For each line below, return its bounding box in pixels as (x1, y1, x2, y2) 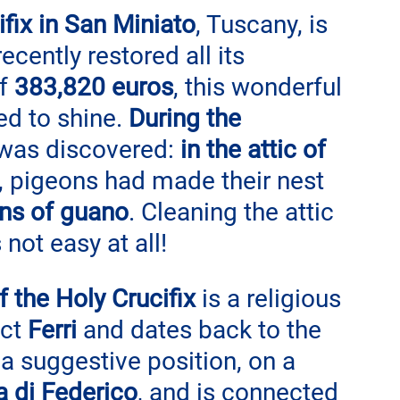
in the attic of (180, 135, 332, 164)
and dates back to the (83, 315, 328, 345)
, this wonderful (173, 72, 348, 102)
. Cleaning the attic (129, 197, 340, 227)
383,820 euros (14, 72, 173, 102)
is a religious (196, 284, 347, 313)
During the (129, 104, 247, 133)
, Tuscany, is (196, 10, 334, 39)
